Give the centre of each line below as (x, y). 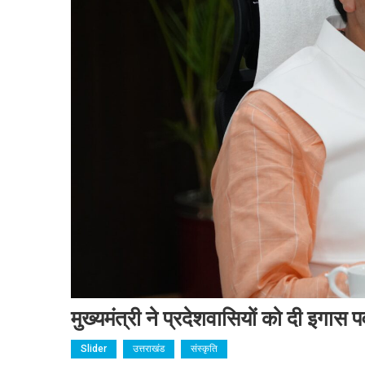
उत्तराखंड (149, 348)
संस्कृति (204, 348)
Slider (94, 348)
